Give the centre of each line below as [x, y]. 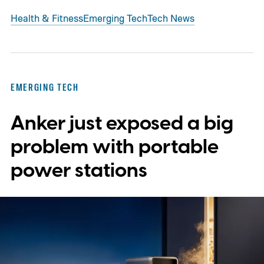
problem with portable [114, 147]
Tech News [171, 18]
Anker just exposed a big [122, 123]
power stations [79, 170]
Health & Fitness [47, 18]
